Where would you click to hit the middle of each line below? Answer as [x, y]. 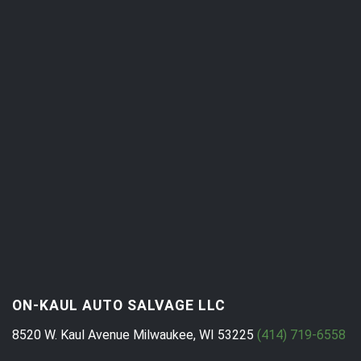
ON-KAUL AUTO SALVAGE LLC [119, 305]
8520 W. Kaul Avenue [71, 334]
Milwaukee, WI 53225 [192, 334]
